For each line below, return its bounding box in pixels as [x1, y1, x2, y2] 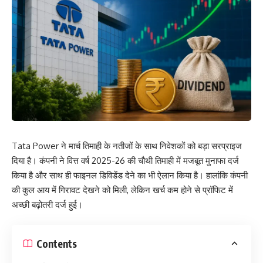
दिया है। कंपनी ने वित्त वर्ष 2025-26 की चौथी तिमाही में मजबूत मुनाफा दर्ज [12, 154, 239, 166]
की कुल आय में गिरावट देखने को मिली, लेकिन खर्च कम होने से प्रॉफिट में [12, 184, 233, 195]
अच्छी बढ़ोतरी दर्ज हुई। [12, 198, 83, 210]
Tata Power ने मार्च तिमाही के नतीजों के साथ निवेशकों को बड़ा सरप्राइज [12, 140, 242, 151]
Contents [36, 237, 77, 250]
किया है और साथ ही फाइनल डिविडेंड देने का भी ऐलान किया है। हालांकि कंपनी [12, 169, 248, 181]
